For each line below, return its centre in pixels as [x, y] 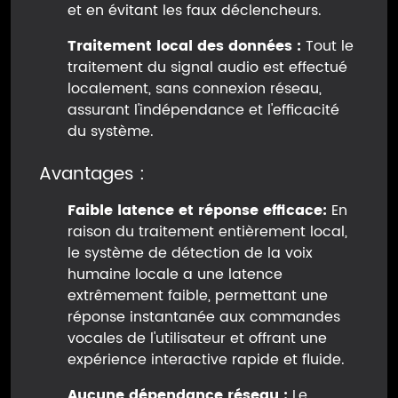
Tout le [327, 47]
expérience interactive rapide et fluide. [206, 360]
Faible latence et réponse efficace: [197, 211]
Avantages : [92, 175]
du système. [111, 132]
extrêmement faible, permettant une [198, 296]
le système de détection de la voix [190, 254]
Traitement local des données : [184, 47]
